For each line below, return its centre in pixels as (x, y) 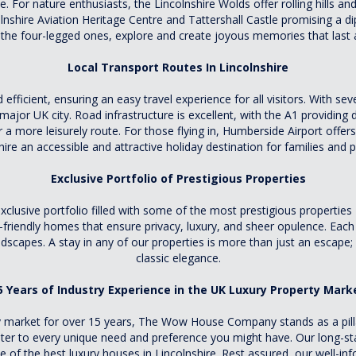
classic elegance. (178, 258)
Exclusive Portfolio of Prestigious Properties (178, 178)
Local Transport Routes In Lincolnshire (178, 67)
